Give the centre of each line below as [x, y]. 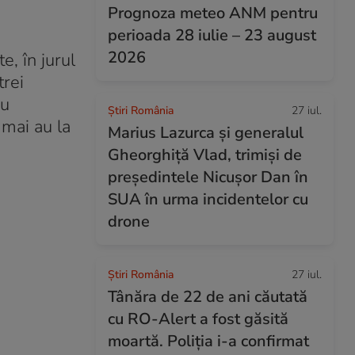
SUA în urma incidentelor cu [208, 199]
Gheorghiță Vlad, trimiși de [205, 155]
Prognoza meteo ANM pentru [213, 13]
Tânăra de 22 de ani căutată [208, 297]
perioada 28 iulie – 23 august [212, 35]
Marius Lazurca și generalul [206, 133]
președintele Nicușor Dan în [208, 177]
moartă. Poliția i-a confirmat [208, 341]
